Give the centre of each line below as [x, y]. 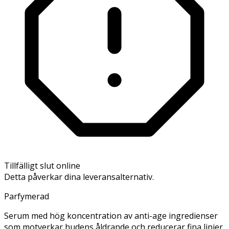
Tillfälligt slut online [42, 165]
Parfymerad [27, 196]
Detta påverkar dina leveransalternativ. [79, 177]
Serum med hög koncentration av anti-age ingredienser [111, 215]
